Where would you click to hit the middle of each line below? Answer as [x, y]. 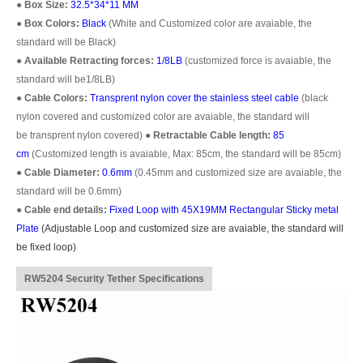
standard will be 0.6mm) [69, 191]
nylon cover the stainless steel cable [218, 98]
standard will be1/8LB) [66, 79]
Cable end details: [66, 209]
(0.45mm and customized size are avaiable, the [237, 172]
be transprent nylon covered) [79, 135]
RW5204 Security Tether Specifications [114, 278]
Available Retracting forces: [89, 60]
